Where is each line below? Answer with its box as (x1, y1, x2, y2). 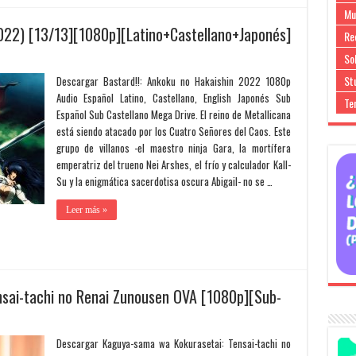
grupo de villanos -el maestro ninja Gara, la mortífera (56, 140, 291, 156)
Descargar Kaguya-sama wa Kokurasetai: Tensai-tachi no (56, 335, 291, 351)
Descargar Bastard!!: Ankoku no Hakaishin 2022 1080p (56, 73, 291, 89)
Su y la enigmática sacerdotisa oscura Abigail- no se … (56, 173, 273, 189)
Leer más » (65, 204, 107, 215)
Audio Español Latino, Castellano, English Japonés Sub (56, 90, 291, 106)
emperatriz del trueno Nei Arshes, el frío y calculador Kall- (56, 157, 291, 172)
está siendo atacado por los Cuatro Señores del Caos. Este (56, 123, 291, 139)
